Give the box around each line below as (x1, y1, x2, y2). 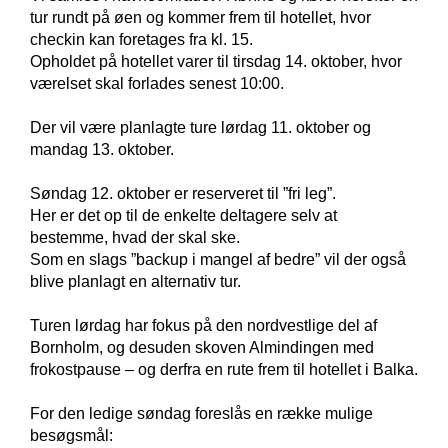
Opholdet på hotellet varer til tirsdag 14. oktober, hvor (30, 52, 402, 70)
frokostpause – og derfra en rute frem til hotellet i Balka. (30, 360, 418, 378)
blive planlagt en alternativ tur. (30, 272, 241, 290)
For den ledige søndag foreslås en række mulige (30, 404, 373, 422)
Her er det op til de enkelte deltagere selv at (30, 206, 337, 224)
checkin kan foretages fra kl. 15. (30, 30, 253, 48)
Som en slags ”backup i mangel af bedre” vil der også (30, 250, 406, 268)
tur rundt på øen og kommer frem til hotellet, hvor (30, 8, 371, 26)
